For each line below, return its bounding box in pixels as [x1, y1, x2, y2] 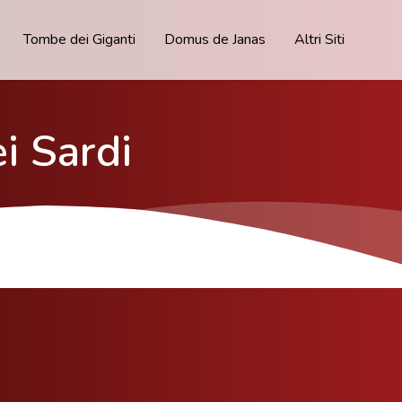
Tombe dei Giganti [23, 30, 135, 49]
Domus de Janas [164, 30, 266, 49]
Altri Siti [294, 30, 345, 49]
